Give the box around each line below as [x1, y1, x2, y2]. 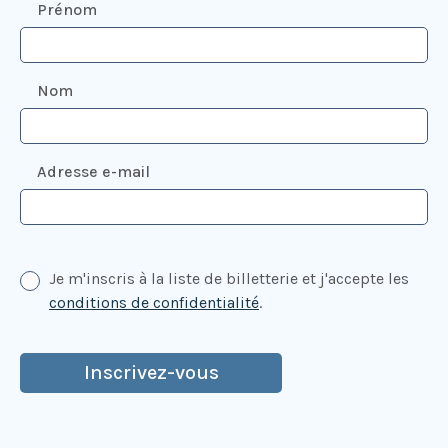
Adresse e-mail [37, 162, 150, 182]
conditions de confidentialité [49, 293, 259, 313]
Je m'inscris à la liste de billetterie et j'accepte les [49, 269, 409, 289]
